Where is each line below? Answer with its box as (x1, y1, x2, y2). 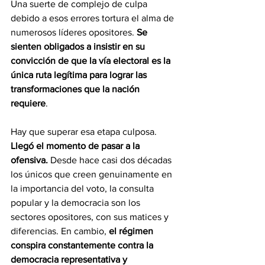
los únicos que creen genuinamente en (11, 169, 174, 180)
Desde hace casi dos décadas (48, 155, 174, 166)
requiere (11, 98, 46, 109)
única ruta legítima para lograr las (11, 70, 149, 80)
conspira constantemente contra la (11, 240, 156, 251)
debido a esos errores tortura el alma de (11, 13, 176, 24)
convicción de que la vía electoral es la (11, 56, 173, 66)
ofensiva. (11, 155, 48, 166)
